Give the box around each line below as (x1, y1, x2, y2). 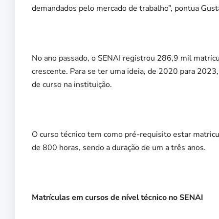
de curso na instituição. (32, 79, 112, 90)
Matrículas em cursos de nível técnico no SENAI (32, 192, 205, 203)
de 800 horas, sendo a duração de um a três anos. (32, 142, 206, 153)
